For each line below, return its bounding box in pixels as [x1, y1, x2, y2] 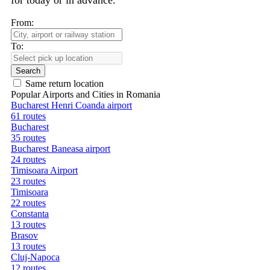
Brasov [11, 230, 38, 240]
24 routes [11, 154, 46, 165]
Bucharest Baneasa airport [11, 143, 110, 154]
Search [16, 66, 40, 75]
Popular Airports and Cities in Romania [11, 89, 160, 99]
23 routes [11, 176, 46, 186]
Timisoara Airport [11, 165, 78, 175]
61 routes [11, 111, 46, 121]
